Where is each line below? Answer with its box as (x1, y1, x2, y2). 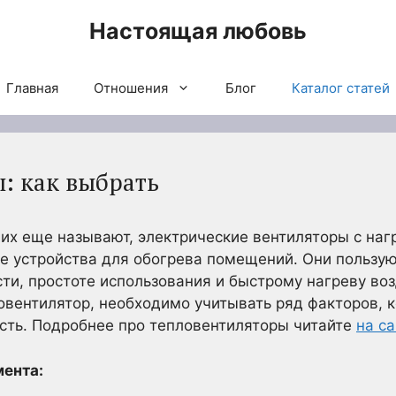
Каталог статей (292, 80, 390, 96)
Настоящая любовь (89, 18, 307, 44)
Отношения (94, 80, 168, 96)
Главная (6, 80, 58, 96)
